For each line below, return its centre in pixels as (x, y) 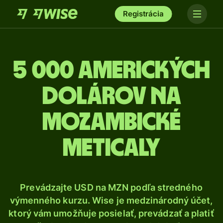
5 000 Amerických (111, 71)
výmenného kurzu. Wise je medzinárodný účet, (111, 200)
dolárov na (111, 97)
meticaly (111, 148)
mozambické (111, 122)
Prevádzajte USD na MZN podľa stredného (111, 187)
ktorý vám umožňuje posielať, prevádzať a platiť (111, 213)
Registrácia (143, 14)
